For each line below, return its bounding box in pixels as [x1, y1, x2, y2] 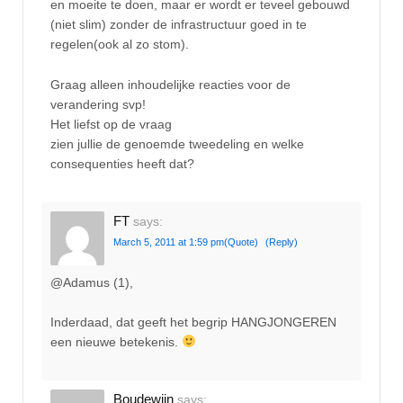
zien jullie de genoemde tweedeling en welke [50, 136, 304, 151]
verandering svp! [50, 96, 146, 112]
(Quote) [224, 237, 258, 248]
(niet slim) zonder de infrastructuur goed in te [50, 17, 307, 32]
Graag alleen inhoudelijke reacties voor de [50, 76, 291, 92]
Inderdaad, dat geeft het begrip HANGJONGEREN [50, 314, 336, 329]
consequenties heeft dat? [50, 156, 194, 171]
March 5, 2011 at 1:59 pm [113, 237, 224, 248]
